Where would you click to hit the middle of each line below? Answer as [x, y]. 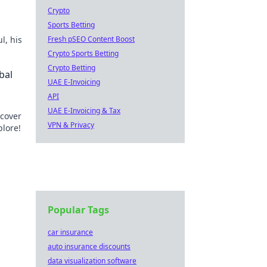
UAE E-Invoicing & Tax [84, 111]
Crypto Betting [72, 68]
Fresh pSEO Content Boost [91, 39]
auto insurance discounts [89, 246]
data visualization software [92, 261]
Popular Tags [78, 210]
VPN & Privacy [71, 125]
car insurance [70, 232]
